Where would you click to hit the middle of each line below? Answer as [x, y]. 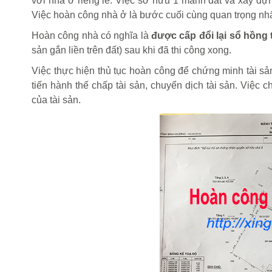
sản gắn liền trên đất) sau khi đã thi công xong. [131, 50]
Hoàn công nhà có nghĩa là [92, 35]
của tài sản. [56, 100]
